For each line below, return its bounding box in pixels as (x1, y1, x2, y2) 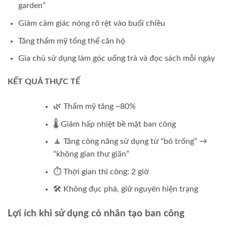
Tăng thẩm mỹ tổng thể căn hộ (18, 36, 125, 45)
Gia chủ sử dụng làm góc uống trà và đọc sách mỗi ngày (18, 54, 215, 63)
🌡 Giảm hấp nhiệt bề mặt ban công (53, 120, 176, 128)
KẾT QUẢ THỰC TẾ (8, 78, 80, 86)
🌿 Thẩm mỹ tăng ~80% (53, 102, 136, 110)
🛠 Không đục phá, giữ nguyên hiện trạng (53, 185, 198, 194)
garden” (18, 2, 46, 10)
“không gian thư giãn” (53, 150, 129, 159)
